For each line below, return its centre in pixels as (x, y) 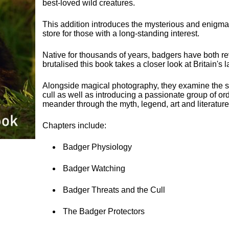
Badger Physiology (97, 147)
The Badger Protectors (104, 211)
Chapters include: (74, 125)
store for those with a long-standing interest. (121, 33)
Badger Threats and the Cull (114, 190)
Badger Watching (94, 168)
